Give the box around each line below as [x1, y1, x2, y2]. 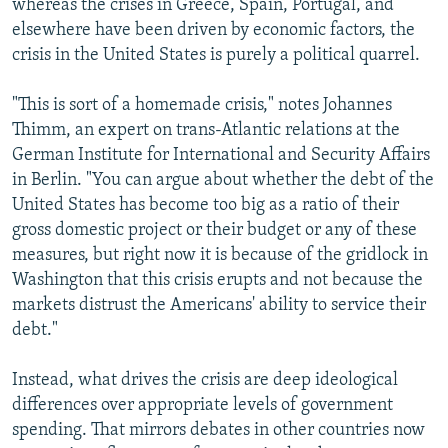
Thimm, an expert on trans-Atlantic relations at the [12, 121, 400, 141]
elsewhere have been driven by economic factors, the [12, 21, 415, 41]
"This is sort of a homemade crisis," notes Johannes [12, 96, 392, 116]
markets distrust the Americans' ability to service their [12, 296, 426, 316]
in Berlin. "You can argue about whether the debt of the [12, 171, 434, 191]
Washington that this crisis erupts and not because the [12, 271, 423, 291]
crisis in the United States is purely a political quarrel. [12, 46, 420, 66]
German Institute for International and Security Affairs [12, 146, 430, 166]
